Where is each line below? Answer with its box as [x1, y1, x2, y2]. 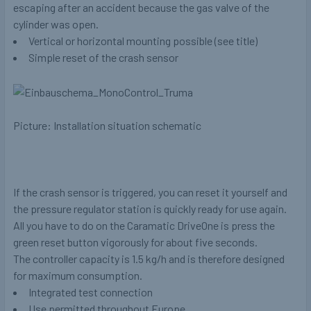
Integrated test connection [28, 285, 153, 299]
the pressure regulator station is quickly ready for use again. [13, 202, 287, 216]
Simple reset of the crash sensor [28, 51, 178, 65]
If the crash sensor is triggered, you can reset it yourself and [13, 185, 287, 199]
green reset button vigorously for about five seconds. [13, 235, 258, 249]
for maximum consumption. [13, 269, 142, 283]
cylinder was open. [13, 17, 99, 31]
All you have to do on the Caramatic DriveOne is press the [13, 219, 275, 233]
